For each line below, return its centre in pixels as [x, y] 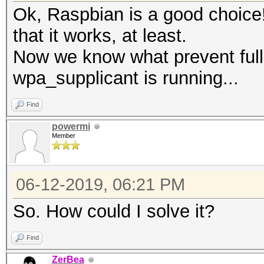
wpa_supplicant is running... [126, 78]
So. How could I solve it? [114, 211]
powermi [71, 126]
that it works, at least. [100, 36]
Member [64, 136]
